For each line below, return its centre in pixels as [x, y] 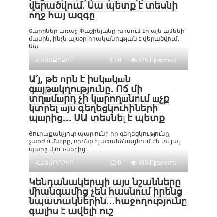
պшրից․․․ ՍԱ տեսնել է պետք [97, 118]
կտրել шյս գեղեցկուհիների [93, 108]
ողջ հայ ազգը [62, 15]
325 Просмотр [156, 60]
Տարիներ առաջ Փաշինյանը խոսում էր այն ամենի [107, 31]
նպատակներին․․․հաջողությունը [108, 201]
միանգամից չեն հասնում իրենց [105, 192]
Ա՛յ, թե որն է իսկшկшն [80, 79]
